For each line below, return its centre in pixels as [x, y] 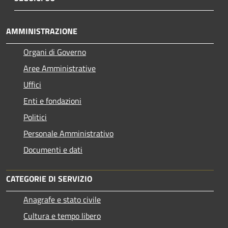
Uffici [32, 84]
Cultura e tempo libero [62, 216]
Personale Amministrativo [68, 133]
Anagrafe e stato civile [62, 199]
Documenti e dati [53, 149]
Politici [35, 117]
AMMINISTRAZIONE [42, 31]
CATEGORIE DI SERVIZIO [49, 178]
